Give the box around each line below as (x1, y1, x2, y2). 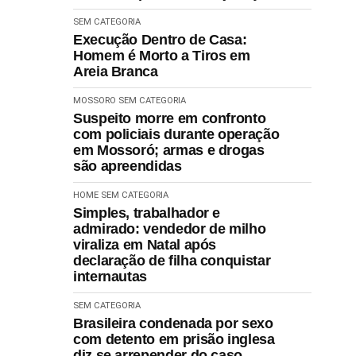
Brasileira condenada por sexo (73, 315, 273, 331)
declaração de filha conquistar (73, 252, 271, 269)
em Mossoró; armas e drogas (73, 141, 265, 158)
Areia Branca (73, 63, 158, 79)
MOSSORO (73, 95, 116, 106)
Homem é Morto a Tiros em (73, 47, 250, 64)
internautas (73, 268, 148, 284)
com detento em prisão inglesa (73, 331, 275, 347)
